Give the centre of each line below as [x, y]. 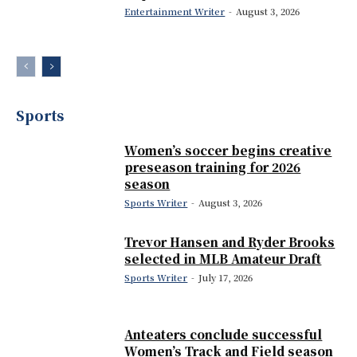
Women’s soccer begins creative [228, 150]
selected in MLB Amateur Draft [223, 259]
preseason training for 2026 [213, 167]
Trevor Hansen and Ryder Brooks [230, 242]
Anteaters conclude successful [224, 334]
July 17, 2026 [226, 278]
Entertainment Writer [175, 11]
